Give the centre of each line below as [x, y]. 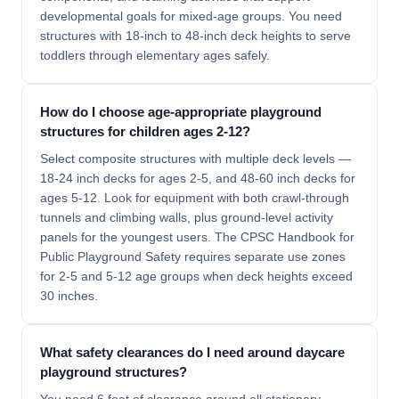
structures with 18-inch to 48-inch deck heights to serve [195, 36]
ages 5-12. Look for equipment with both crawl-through [195, 198]
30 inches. [69, 296]
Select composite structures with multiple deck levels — [195, 159]
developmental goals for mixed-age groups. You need [191, 16]
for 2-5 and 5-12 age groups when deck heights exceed [196, 276]
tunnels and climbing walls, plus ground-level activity [187, 217]
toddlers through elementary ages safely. [155, 55]
